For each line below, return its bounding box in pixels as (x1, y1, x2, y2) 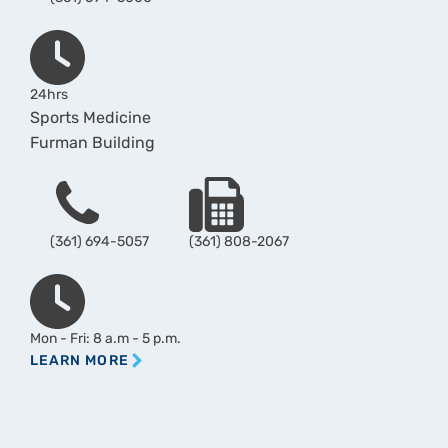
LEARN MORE (29, 354, 129, 370)
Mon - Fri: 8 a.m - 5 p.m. (29, 332, 181, 348)
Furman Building (29, 136, 155, 153)
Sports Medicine (29, 111, 151, 128)
